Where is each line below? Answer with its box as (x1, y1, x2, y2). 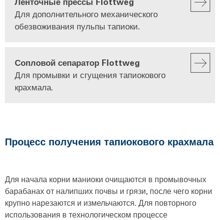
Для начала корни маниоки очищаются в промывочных (5, 173, 206, 184)
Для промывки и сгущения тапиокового (15, 69, 165, 80)
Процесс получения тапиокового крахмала (5, 135, 214, 148)
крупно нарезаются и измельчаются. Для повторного (5, 197, 196, 208)
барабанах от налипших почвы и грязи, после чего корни (5, 185, 212, 196)
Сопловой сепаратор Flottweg (15, 56, 140, 68)
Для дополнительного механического (15, 8, 158, 19)
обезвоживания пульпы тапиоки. (15, 20, 140, 31)
